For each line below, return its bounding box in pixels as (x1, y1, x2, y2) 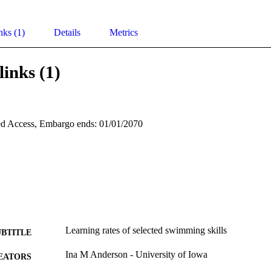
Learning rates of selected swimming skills (65, 225, 227, 236)
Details (54, 27, 80, 38)
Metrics (109, 27, 138, 38)
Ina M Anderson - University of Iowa (65, 249, 207, 260)
